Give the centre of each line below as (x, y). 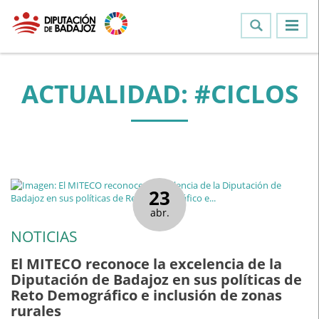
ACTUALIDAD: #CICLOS (159, 94)
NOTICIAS (44, 237)
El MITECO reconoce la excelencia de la (146, 263)
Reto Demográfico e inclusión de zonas (146, 295)
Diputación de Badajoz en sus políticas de (156, 279)
